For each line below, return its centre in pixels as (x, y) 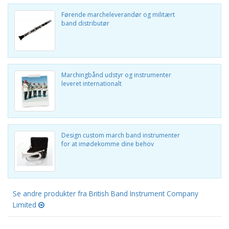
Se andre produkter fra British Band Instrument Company (106, 193)
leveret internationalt (91, 84)
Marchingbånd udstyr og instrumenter (116, 75)
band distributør (85, 23)
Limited (26, 205)
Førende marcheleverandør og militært (118, 15)
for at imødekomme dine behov (108, 144)
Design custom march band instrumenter (121, 135)
